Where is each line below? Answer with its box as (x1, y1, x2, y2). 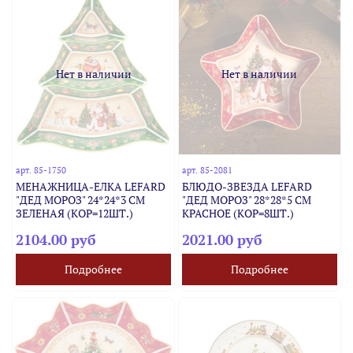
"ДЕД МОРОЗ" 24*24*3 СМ (16, 191, 146, 207)
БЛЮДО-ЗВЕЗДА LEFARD (181, 178, 312, 194)
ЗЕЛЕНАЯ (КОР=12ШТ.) (16, 205, 134, 221)
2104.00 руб (16, 229, 97, 249)
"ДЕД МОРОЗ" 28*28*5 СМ (181, 191, 311, 207)
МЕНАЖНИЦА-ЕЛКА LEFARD (16, 178, 166, 194)
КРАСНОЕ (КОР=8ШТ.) (181, 205, 294, 221)
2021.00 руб (181, 229, 262, 249)
